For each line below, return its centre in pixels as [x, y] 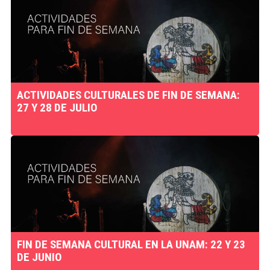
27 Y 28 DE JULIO [57, 108]
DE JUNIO [39, 257]
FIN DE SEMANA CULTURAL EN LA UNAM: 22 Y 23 [131, 244]
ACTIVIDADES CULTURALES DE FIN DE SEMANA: [128, 95]
